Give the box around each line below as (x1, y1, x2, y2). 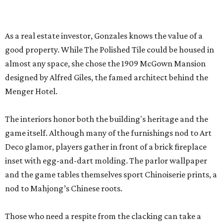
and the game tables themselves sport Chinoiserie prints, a (5, 33, 217, 44)
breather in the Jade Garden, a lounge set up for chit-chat (5, 89, 213, 99)
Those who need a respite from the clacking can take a (5, 75, 201, 85)
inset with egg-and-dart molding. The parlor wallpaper (5, 19, 207, 30)
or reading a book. (5, 103, 70, 113)
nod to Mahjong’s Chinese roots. (5, 47, 122, 57)
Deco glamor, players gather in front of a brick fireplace (5, 5, 207, 16)
